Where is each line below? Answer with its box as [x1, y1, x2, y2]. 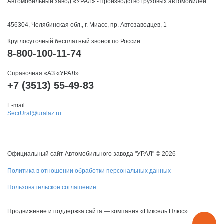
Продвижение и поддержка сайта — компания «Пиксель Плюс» [7, 208, 188, 215]
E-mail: [7, 102, 26, 109]
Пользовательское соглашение [7, 184, 96, 191]
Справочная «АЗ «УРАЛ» [7, 70, 79, 77]
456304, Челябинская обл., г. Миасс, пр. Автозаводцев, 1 [7, 21, 167, 29]
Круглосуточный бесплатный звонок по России [7, 38, 140, 45]
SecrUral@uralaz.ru [7, 110, 61, 117]
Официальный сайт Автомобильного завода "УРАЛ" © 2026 [7, 150, 176, 158]
